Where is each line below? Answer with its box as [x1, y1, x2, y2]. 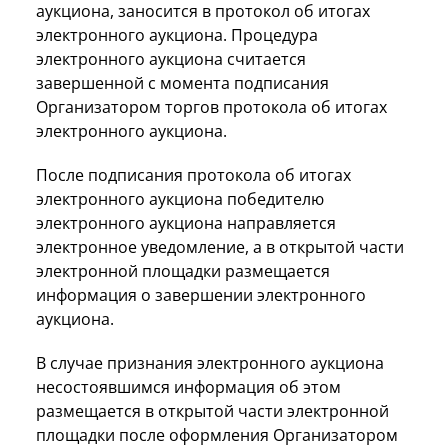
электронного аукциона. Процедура [36, 23, 318, 46]
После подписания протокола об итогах [36, 163, 351, 186]
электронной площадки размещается [36, 259, 330, 282]
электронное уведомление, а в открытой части [36, 235, 404, 258]
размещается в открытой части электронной [36, 399, 389, 422]
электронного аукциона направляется [36, 211, 336, 234]
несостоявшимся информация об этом [36, 375, 341, 398]
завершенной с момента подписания [36, 71, 329, 94]
